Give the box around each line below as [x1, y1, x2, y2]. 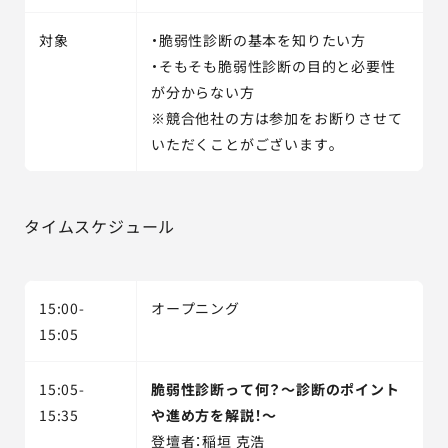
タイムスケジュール [24, 214, 176, 238]
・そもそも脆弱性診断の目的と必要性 [151, 56, 396, 76]
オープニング [151, 298, 240, 318]
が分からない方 [151, 82, 255, 102]
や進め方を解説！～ [151, 405, 278, 425]
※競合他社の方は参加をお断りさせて [151, 108, 403, 128]
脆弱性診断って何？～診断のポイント [151, 379, 400, 399]
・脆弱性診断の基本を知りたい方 [151, 30, 367, 50]
